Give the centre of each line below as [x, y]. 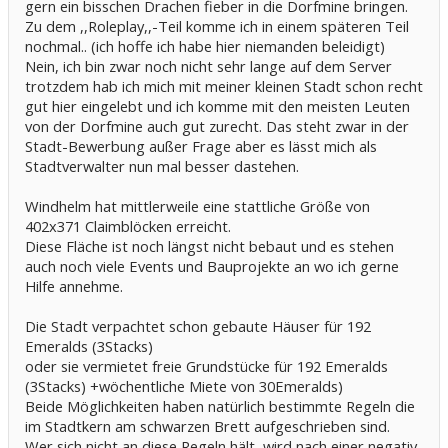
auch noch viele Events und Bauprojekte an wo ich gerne [212, 265]
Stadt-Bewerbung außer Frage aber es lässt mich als [201, 145]
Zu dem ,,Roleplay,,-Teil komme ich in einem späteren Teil [217, 25]
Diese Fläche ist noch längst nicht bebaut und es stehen [209, 245]
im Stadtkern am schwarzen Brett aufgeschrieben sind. [207, 425]
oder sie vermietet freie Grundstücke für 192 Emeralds [206, 365]
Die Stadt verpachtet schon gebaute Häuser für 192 [198, 325]
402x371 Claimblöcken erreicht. [128, 225]
